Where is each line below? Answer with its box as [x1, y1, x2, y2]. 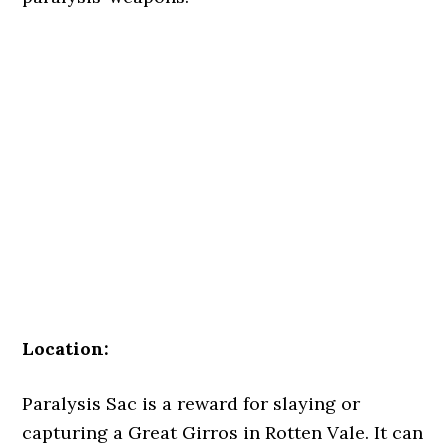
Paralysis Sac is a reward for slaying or [22, 392, 361, 415]
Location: [22, 337, 110, 360]
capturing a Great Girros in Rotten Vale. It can [22, 421, 424, 444]
